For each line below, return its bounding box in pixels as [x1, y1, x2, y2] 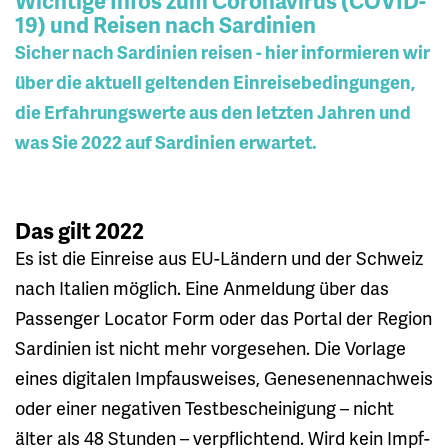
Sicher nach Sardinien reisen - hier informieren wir [15, 38, 430, 64]
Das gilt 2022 [15, 214, 144, 246]
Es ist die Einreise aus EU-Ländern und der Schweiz [15, 244, 423, 270]
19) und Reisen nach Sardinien [15, 8, 316, 40]
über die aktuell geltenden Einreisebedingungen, [15, 68, 415, 94]
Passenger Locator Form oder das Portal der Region [15, 304, 432, 330]
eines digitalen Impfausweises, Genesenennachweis [15, 364, 433, 390]
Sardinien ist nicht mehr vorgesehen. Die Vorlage [15, 334, 406, 360]
